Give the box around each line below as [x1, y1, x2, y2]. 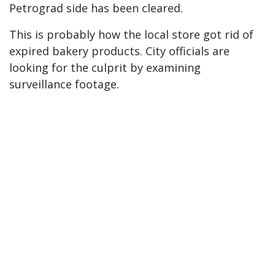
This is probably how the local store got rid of [9, 27, 254, 42]
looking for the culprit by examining [9, 60, 201, 75]
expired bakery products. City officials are [9, 44, 230, 58]
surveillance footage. [9, 77, 119, 91]
